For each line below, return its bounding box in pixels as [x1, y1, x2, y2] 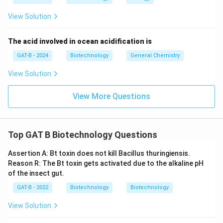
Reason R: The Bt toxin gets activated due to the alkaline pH [8, 159, 204, 167]
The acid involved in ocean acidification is [8, 37, 152, 45]
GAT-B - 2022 [17, 184, 48, 191]
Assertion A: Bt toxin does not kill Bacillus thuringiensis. [8, 149, 190, 157]
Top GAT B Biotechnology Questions [8, 129, 157, 140]
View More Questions [73, 91, 150, 101]
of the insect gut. [8, 169, 64, 177]
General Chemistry [130, 52, 180, 59]
